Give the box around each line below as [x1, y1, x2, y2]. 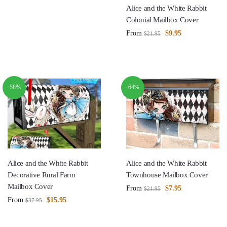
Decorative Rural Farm [8, 170, 75, 179]
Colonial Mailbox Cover [126, 15, 199, 24]
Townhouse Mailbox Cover [126, 170, 208, 179]
